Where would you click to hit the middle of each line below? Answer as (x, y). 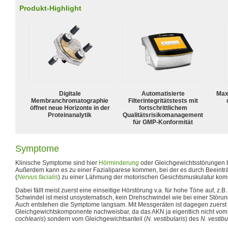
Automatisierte (163, 93)
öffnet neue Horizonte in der (70, 108)
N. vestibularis (166, 219)
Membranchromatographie (70, 101)
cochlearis (30, 219)
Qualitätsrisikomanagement (163, 115)
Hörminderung (119, 163)
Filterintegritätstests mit (163, 101)
